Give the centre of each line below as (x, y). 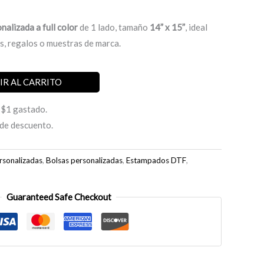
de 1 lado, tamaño (115, 27)
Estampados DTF (156, 161)
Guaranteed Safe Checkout (59, 197)
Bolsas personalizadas (84, 161)
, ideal (196, 27)
